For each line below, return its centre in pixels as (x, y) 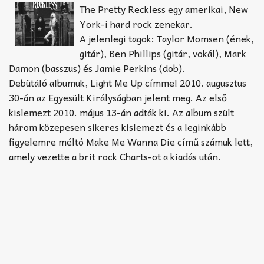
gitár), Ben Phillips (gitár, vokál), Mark (163, 53)
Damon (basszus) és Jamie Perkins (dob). (97, 67)
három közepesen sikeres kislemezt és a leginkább (118, 126)
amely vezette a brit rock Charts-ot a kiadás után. (115, 156)
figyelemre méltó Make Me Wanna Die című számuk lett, (131, 141)
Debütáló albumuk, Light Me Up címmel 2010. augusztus (128, 82)
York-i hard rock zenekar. (136, 23)
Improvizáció (33, 55)
